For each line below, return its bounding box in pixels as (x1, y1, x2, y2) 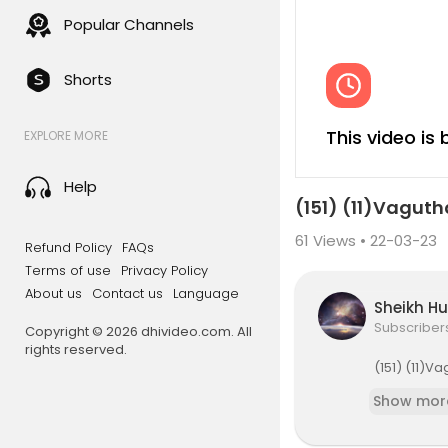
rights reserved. (25, 340, 127, 359)
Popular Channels (64, 14, 194, 35)
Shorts (64, 69, 112, 90)
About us (25, 284, 82, 303)
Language (173, 284, 239, 303)
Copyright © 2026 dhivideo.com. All (25, 322, 252, 341)
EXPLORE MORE (24, 127, 108, 144)
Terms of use (25, 261, 111, 280)
